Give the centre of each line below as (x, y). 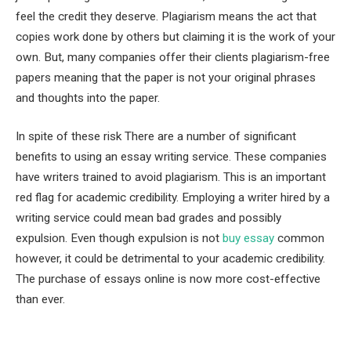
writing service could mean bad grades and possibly (148, 218)
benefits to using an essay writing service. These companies (171, 157)
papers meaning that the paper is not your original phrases (166, 77)
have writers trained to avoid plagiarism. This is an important (171, 177)
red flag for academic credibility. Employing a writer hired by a (173, 198)
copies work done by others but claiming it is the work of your (175, 36)
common (299, 239)
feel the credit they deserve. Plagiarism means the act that (166, 16)
